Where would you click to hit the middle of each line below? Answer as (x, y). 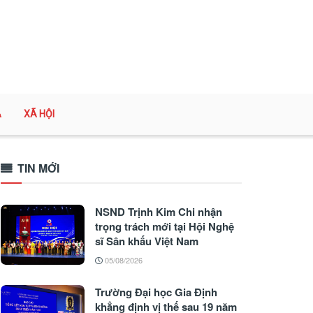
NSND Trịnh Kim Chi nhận (159, 212)
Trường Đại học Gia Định (156, 292)
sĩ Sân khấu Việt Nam (147, 241)
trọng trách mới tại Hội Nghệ (165, 226)
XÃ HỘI (39, 114)
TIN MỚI (38, 168)
